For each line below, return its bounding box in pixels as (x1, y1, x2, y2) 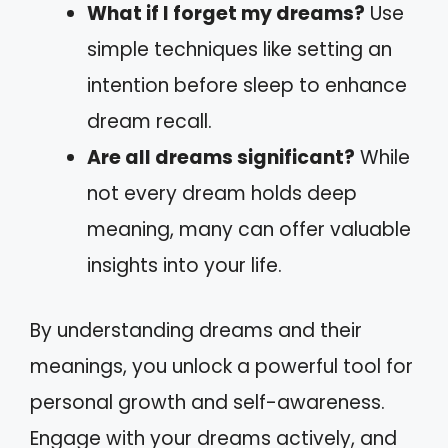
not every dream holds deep (87, 180, 357, 207)
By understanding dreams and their (30, 316, 362, 344)
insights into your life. (87, 252, 282, 279)
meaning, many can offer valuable (87, 216, 411, 243)
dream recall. (87, 108, 212, 135)
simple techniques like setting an (87, 36, 392, 63)
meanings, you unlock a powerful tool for (30, 352, 413, 380)
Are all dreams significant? (87, 144, 355, 171)
